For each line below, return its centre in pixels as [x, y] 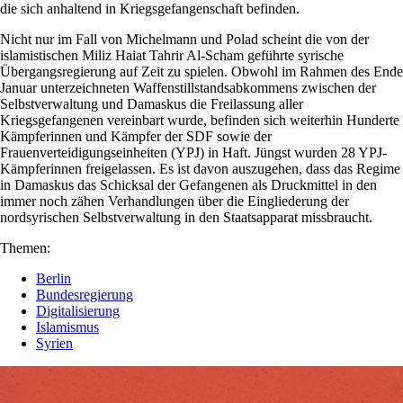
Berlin [54, 278]
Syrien [54, 343]
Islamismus [67, 327]
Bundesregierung [85, 294]
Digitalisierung [78, 310]
